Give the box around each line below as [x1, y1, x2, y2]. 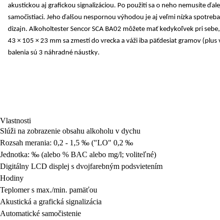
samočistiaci [8, 14, 43, 22]
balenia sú [8, 49, 39, 57]
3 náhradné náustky [39, 49, 98, 57]
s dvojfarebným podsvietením [69, 162, 163, 171]
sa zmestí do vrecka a [61, 37, 126, 45]
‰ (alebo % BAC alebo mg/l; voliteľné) [29, 150, 156, 159]
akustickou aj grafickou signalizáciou [8, 2, 114, 10]
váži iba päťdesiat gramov [126, 37, 201, 45]
